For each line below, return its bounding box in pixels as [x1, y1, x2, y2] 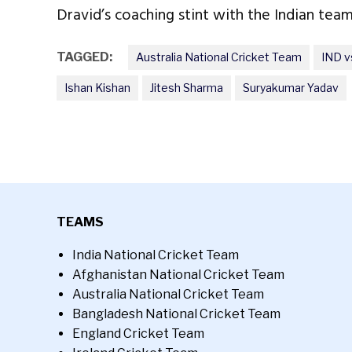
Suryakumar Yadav [243, 80, 339, 94]
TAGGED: [57, 49, 112, 64]
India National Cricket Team [72, 247, 239, 262]
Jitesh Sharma [150, 80, 223, 94]
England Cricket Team [72, 326, 204, 341]
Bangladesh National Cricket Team [72, 306, 280, 321]
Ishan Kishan [64, 80, 130, 94]
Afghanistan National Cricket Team [72, 267, 284, 282]
